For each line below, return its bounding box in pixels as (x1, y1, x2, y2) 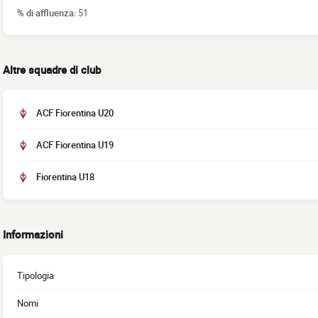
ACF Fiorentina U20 (36, 106, 114, 119)
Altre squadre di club (3, 62, 101, 77)
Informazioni (3, 227, 63, 241)
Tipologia (17, 269, 54, 282)
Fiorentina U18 (36, 170, 94, 183)
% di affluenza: (17, 6, 78, 19)
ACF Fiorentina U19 (36, 138, 114, 151)
